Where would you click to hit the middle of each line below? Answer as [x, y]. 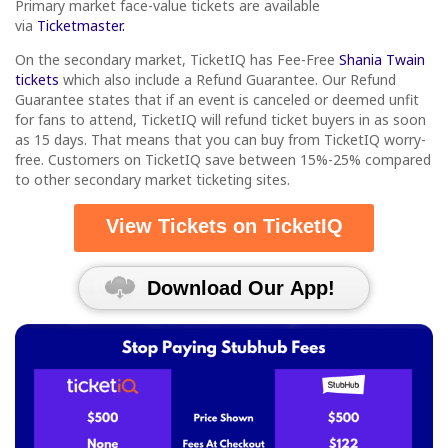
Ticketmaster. [81, 25]
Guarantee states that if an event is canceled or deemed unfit [217, 99]
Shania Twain [382, 59]
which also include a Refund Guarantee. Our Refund [227, 79]
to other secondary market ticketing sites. [152, 179]
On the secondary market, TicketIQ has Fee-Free [177, 59]
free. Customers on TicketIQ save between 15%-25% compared [223, 159]
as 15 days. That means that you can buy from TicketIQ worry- [220, 139]
